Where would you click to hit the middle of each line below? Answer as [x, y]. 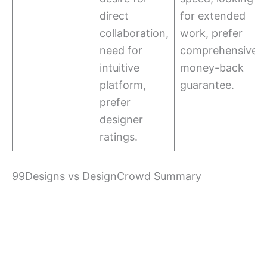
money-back [212, 68]
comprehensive [219, 51]
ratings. [119, 137]
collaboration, [134, 33]
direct [114, 16]
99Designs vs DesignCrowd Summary [107, 176]
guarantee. [207, 85]
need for [121, 51]
